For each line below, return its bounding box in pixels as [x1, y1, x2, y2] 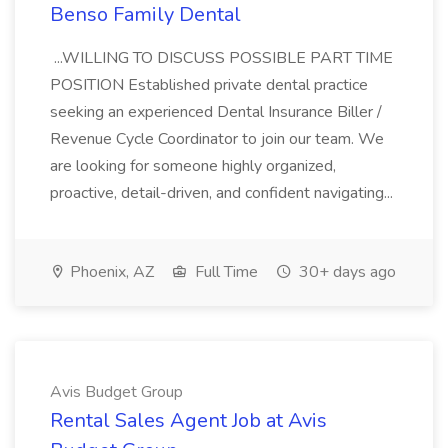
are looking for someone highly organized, [50, 155, 336, 177]
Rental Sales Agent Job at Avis [50, 407, 327, 434]
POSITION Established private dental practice [50, 74, 368, 96]
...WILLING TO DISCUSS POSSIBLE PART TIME [50, 47, 393, 69]
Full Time [191, 261, 258, 283]
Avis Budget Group [50, 381, 183, 403]
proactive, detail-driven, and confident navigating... [50, 182, 397, 204]
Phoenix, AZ [66, 261, 154, 283]
